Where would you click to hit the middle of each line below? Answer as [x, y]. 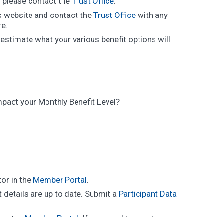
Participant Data [147, 194]
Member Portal [60, 180]
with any [151, 15]
